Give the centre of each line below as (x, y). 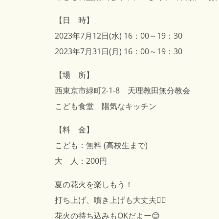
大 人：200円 (81, 161)
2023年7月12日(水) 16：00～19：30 (119, 36)
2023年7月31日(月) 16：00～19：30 (119, 51)
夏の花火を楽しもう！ (94, 184)
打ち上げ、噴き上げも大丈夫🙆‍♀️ (110, 200)
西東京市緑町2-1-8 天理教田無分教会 (122, 90)
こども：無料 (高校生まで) (101, 145)
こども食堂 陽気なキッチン (106, 106)
